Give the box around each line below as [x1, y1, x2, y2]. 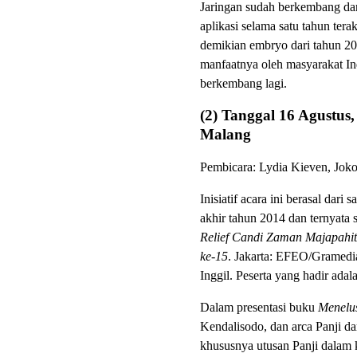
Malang [199, 125, 251, 143]
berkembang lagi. [199, 76, 287, 90]
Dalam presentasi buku [199, 300, 318, 314]
